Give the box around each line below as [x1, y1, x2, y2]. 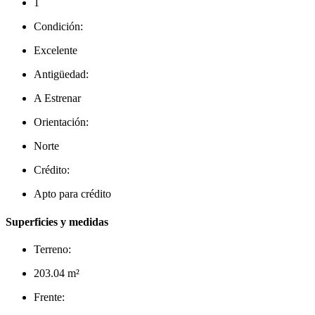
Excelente [34, 44, 77, 57]
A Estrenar [34, 92, 81, 105]
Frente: [34, 290, 65, 303]
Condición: [34, 20, 83, 33]
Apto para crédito [34, 188, 111, 200]
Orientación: [34, 116, 89, 129]
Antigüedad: [34, 68, 89, 81]
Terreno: [34, 243, 71, 255]
